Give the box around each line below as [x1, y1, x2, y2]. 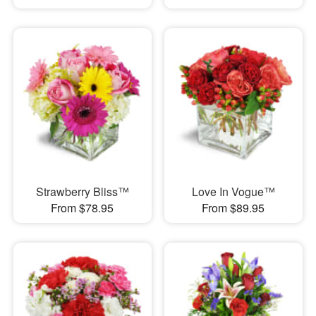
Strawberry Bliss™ [35, 183, 129, 200]
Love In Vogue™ [191, 183, 275, 200]
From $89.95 [202, 199, 265, 216]
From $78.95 [51, 199, 114, 216]
